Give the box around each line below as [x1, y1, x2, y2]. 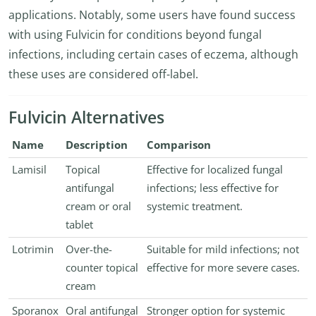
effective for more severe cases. [146, 260, 300, 275]
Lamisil [11, 162, 47, 177]
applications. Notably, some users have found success [8, 7, 296, 23]
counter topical [65, 260, 138, 275]
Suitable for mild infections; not [146, 242, 299, 257]
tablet [65, 217, 93, 232]
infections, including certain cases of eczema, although [8, 47, 298, 62]
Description [65, 138, 128, 152]
